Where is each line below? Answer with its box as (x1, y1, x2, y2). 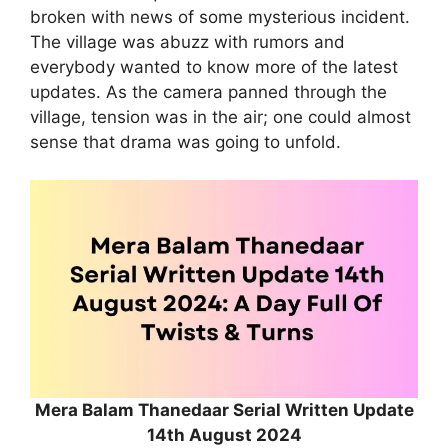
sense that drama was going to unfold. (30, 131, 341, 152)
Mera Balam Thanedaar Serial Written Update (34, 400, 414, 421)
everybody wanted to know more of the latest (30, 56, 398, 77)
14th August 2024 (146, 425, 302, 446)
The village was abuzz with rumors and (30, 31, 345, 52)
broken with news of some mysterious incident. (30, 6, 410, 27)
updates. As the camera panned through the (30, 81, 387, 102)
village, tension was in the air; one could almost (30, 106, 411, 127)
